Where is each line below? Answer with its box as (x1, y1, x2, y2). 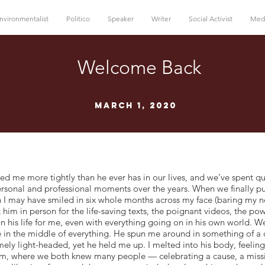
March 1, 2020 (95, 101, 177, 111)
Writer (151, 14, 171, 23)
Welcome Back (77, 56, 201, 79)
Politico (66, 14, 90, 23)
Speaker (108, 14, 134, 23)
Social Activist (189, 14, 232, 23)
